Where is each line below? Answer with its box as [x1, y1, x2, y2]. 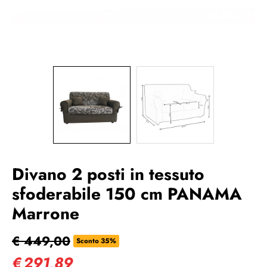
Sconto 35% [76, 236, 116, 246]
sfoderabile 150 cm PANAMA [12, 182, 242, 206]
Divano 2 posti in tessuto [12, 162, 204, 187]
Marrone [12, 201, 79, 226]
